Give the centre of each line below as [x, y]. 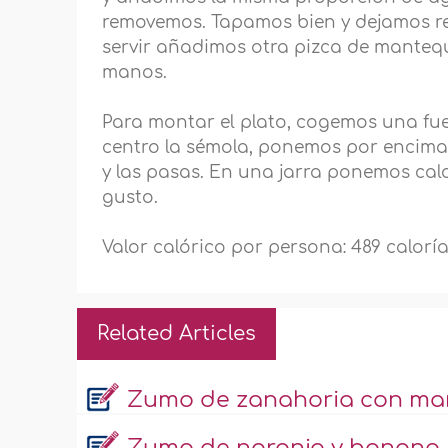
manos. [135, 73]
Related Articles [177, 334]
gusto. [130, 198]
